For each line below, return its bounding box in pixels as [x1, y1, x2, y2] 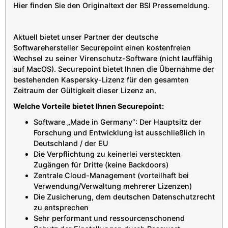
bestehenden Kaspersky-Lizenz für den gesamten [13, 75, 189, 84]
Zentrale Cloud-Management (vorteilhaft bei [34, 170, 189, 180]
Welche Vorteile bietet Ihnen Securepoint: [13, 101, 164, 110]
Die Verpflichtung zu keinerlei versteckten [34, 149, 181, 158]
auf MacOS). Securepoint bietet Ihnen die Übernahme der [13, 64, 214, 73]
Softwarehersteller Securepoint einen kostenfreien [13, 43, 191, 52]
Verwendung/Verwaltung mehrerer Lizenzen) [34, 181, 192, 190]
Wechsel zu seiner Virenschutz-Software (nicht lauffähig [13, 53, 213, 63]
